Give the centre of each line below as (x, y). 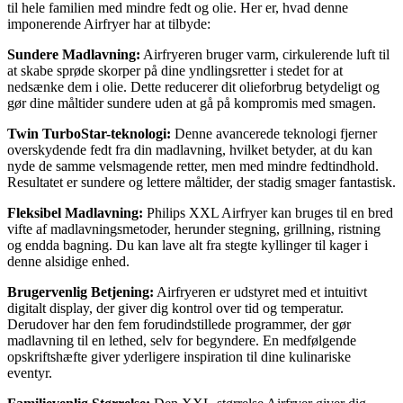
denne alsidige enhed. (68, 262)
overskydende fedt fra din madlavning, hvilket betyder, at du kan (190, 150)
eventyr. (30, 373)
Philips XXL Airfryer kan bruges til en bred (268, 213)
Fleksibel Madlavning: (75, 213)
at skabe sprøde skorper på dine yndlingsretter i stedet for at (175, 71)
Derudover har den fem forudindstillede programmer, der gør (179, 325)
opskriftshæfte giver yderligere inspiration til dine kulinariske (179, 357)
